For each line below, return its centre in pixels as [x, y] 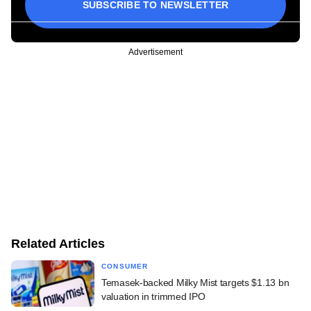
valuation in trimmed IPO [153, 296]
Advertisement [155, 52]
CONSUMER [125, 266]
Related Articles [58, 243]
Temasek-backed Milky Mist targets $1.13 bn [195, 282]
